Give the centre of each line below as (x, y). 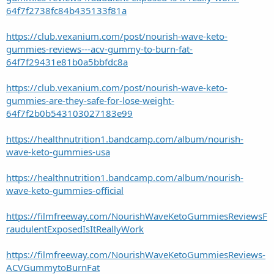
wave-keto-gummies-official (65, 190)
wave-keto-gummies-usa (58, 151)
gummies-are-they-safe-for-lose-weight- (90, 100)
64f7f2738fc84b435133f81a (66, 10)
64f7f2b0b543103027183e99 (69, 113)
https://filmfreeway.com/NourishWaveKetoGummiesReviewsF (137, 216)
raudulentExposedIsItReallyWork (75, 228)
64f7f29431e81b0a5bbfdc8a (67, 61)
